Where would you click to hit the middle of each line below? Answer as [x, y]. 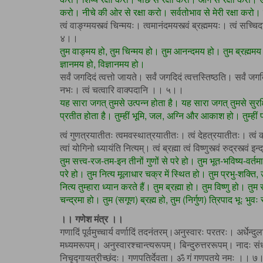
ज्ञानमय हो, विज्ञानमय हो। [102, 64]
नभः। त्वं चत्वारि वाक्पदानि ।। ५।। [122, 90]
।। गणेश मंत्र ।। [92, 219]
